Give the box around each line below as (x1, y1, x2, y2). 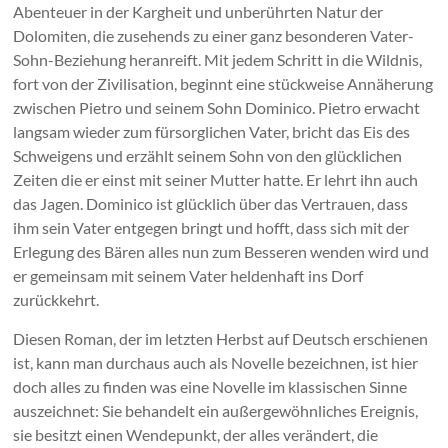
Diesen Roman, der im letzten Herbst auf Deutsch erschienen (13, 328, 429, 348)
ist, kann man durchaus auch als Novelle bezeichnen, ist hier (13, 352, 419, 372)
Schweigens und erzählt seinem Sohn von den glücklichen (13, 145, 403, 165)
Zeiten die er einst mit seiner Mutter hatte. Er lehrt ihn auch (13, 169, 419, 189)
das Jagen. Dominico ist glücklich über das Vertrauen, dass (13, 193, 409, 213)
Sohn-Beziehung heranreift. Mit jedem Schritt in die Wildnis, (13, 49, 423, 69)
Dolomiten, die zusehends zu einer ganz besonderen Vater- (13, 25, 415, 45)
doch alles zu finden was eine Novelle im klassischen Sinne (13, 376, 408, 396)
